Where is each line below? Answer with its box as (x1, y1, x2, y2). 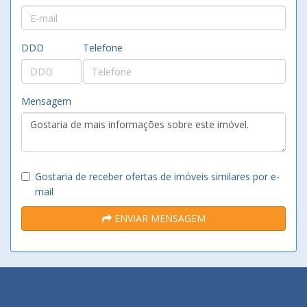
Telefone (83, 41, 123, 54)
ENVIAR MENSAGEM (111, 212, 206, 225)
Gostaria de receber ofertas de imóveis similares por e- (35, 170, 280, 183)
